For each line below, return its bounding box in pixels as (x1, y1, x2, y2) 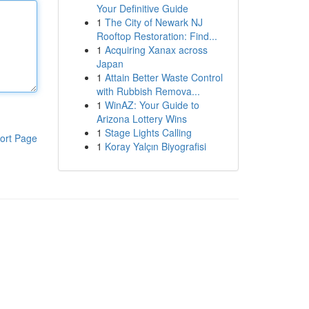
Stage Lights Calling (104, 126, 192, 139)
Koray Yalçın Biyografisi (104, 139, 206, 153)
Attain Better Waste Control (104, 70, 223, 84)
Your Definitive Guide (96, 1, 188, 15)
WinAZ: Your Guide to (104, 98, 199, 112)
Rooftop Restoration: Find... (96, 29, 217, 43)
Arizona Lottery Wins (96, 112, 187, 126)
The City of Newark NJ (104, 15, 203, 29)
